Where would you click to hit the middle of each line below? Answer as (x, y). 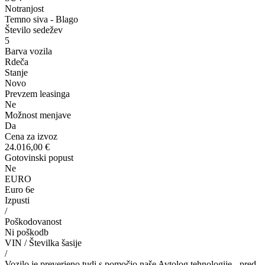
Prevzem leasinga (37, 94)
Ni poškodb (27, 232)
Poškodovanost (33, 222)
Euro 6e (20, 190)
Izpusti (17, 201)
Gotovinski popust (39, 158)
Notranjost (24, 9)
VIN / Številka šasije (43, 243)
